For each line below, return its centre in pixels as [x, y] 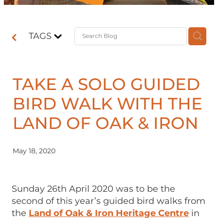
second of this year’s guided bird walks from [109, 201]
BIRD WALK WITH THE [108, 105]
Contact [30, 24]
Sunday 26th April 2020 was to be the [93, 189]
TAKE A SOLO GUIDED [106, 85]
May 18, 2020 [34, 151]
